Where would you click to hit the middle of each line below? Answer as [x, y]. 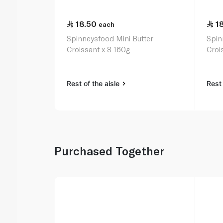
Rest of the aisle [94, 84]
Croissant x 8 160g [99, 50]
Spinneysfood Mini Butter [110, 39]
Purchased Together [110, 151]
